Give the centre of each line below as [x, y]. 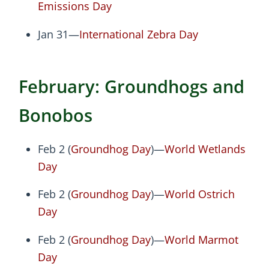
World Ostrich [200, 194]
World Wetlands [205, 149]
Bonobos [56, 115]
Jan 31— [59, 34]
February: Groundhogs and [131, 86]
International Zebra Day [139, 34]
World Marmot [201, 239]
